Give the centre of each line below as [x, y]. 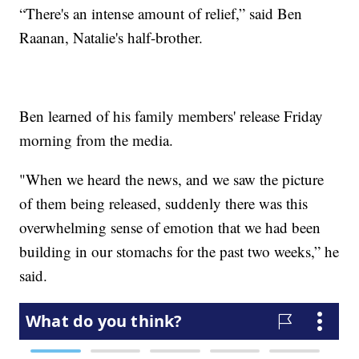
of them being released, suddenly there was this [164, 203]
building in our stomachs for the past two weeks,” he [179, 251]
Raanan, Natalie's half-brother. [111, 37]
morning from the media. [97, 139]
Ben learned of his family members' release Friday [171, 115]
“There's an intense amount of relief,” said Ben [161, 13]
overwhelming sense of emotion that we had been [170, 227]
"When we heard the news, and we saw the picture [172, 179]
